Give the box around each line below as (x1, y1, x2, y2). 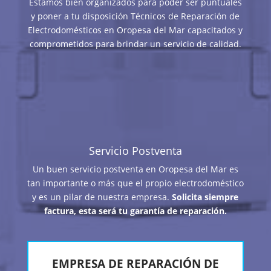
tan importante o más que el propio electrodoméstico (27, 177, 244, 189)
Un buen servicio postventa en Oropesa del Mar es (32, 163, 238, 175)
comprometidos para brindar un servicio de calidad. (29, 38, 241, 50)
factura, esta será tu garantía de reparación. (44, 205, 227, 217)
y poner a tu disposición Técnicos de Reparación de (31, 10, 240, 22)
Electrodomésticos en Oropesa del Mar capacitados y (28, 24, 243, 36)
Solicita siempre (172, 191, 239, 203)
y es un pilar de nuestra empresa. (32, 191, 172, 203)
